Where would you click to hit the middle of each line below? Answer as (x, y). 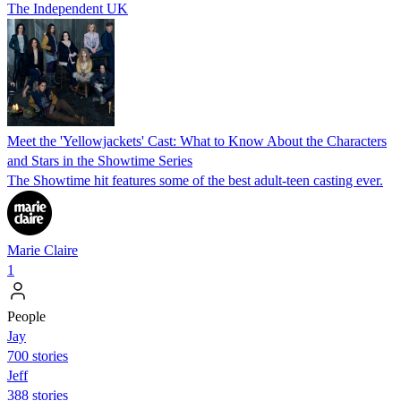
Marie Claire (43, 250)
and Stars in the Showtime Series (100, 160)
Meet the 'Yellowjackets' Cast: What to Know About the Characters (197, 141)
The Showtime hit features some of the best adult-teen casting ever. (195, 180)
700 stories (38, 355)
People (26, 316)
